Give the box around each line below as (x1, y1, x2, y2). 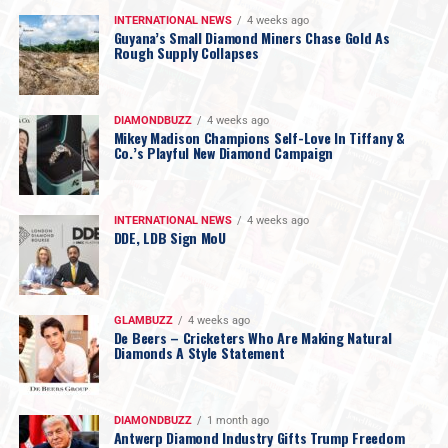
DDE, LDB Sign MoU (113, 226, 226, 248)
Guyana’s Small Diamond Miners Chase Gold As (113, 26, 390, 48)
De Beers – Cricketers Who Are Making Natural (113, 326, 392, 348)
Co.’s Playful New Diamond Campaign (113, 141, 334, 163)
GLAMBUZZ (113, 313, 173, 327)
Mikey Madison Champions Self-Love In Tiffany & (113, 126, 405, 148)
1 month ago (206, 413, 269, 427)
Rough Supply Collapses (113, 41, 259, 63)
